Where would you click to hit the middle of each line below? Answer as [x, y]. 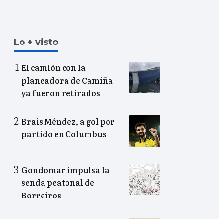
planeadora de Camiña [67, 80]
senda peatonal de [58, 183]
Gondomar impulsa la [66, 170]
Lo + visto [36, 42]
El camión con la [54, 68]
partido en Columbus [64, 134]
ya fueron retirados [61, 93]
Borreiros [41, 195]
